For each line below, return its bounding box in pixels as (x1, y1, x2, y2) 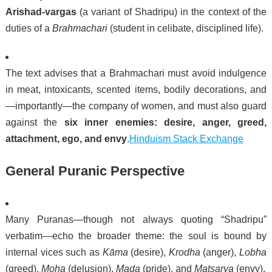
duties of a (5, 22, 52, 33)
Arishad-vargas (5, 6, 76, 17)
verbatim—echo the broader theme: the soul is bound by (5, 230, 267, 241)
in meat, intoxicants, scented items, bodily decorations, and (5, 84, 267, 95)
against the (5, 117, 64, 127)
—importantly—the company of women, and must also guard (5, 100, 267, 111)
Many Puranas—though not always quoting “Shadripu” (5, 214, 267, 225)
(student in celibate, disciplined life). (107, 22, 263, 33)
